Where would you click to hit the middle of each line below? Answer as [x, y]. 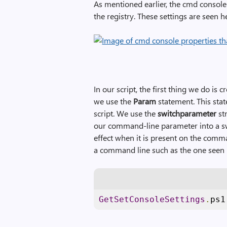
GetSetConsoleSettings [152, 199]
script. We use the [126, 113]
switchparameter [187, 113]
